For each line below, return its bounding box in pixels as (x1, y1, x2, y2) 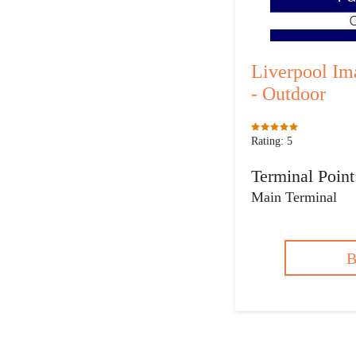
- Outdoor (251, 83, 326, 104)
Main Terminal (251, 189, 337, 205)
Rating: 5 (251, 135, 292, 147)
